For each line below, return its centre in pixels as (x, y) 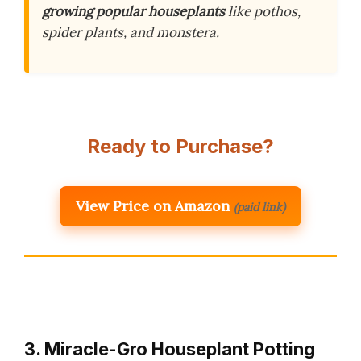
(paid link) (259, 207)
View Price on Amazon (153, 206)
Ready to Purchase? (180, 147)
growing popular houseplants (133, 12)
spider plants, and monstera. (131, 33)
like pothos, (263, 12)
